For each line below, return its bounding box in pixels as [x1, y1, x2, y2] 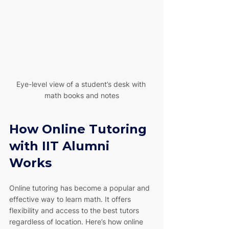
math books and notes [44, 90, 119, 100]
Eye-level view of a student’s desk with [16, 79, 148, 88]
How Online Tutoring [9, 121, 150, 136]
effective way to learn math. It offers [9, 194, 133, 203]
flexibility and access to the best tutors [9, 205, 141, 215]
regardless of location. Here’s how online [9, 217, 145, 226]
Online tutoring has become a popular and [9, 183, 152, 192]
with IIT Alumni [9, 138, 113, 153]
